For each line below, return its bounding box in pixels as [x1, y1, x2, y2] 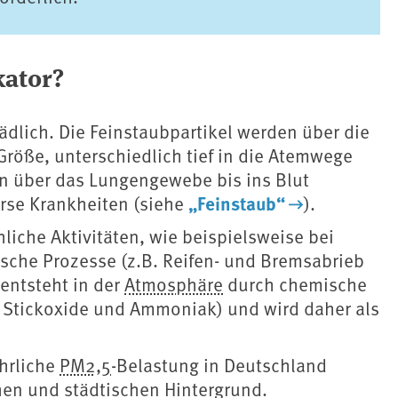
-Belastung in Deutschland [111, 352, 327, 378]
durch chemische [223, 271, 367, 298]
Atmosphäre [124, 271, 223, 298]
